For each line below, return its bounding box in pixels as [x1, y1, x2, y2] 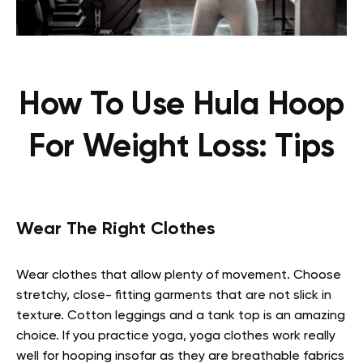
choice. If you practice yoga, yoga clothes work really [16, 329, 335, 343]
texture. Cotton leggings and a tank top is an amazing [16, 309, 345, 322]
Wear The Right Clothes [16, 220, 215, 238]
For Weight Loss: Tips [28, 130, 335, 164]
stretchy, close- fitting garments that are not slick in [16, 288, 331, 302]
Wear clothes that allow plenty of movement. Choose [16, 268, 341, 282]
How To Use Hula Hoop [18, 88, 344, 122]
